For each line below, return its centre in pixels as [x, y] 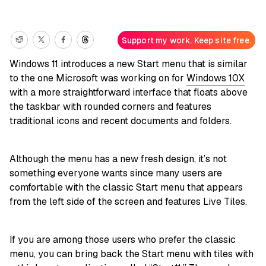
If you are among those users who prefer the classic [123, 240]
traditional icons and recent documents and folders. [121, 121]
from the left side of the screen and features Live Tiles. [128, 202]
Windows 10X [216, 78]
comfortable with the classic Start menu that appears [126, 188]
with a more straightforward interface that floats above [129, 93]
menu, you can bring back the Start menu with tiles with [132, 254]
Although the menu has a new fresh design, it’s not [118, 159]
